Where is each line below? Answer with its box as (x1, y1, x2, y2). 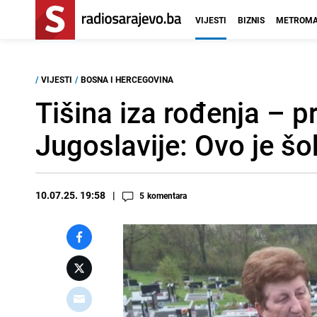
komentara (147, 190, 187, 201)
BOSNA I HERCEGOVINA (81, 74, 173, 85)
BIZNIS (238, 14, 265, 25)
